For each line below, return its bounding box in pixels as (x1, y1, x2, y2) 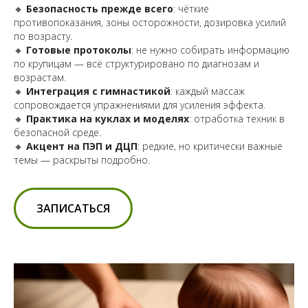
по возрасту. (14, 30, 72, 43)
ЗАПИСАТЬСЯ (36, 201, 110, 217)
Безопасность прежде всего (26, 2, 173, 16)
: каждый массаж (170, 85, 245, 98)
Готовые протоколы (26, 43, 131, 57)
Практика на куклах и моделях (26, 112, 189, 126)
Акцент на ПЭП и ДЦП (26, 140, 137, 153)
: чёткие (173, 2, 209, 16)
